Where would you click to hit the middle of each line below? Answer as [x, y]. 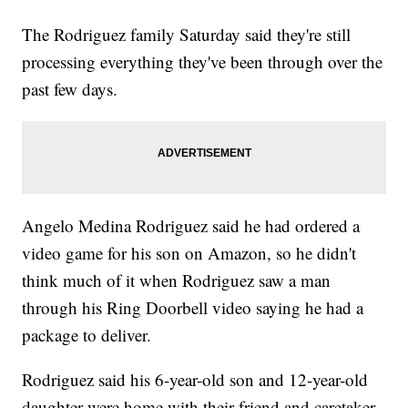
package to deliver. [87, 334]
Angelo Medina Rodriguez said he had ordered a [191, 225]
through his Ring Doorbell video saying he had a [193, 307]
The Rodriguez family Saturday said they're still [187, 34]
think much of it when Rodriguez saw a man [177, 280]
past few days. [70, 88]
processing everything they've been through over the [203, 61]
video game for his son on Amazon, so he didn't [189, 252]
